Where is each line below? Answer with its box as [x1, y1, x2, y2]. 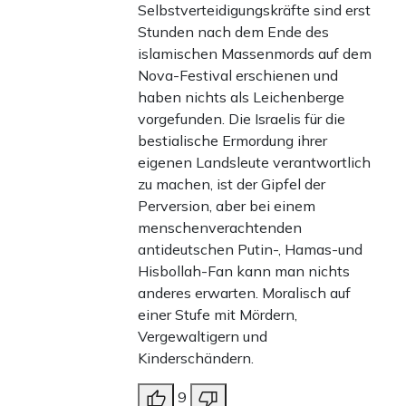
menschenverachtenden [138, 218, 302, 237]
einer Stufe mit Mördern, [138, 305, 297, 324]
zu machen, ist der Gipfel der [138, 175, 325, 194]
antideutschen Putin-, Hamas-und [138, 240, 362, 259]
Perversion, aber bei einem [138, 197, 315, 216]
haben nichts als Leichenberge [138, 88, 344, 107]
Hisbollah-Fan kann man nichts [138, 262, 350, 281]
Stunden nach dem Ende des [138, 23, 329, 42]
